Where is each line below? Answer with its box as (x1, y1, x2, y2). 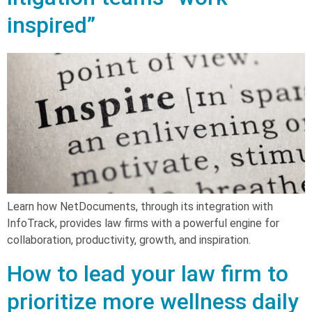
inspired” (7, 11, 95, 38)
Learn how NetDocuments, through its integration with (7, 199, 273, 213)
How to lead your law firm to (7, 260, 288, 287)
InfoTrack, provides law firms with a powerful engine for (7, 216, 279, 230)
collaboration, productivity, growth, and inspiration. (7, 233, 251, 247)
